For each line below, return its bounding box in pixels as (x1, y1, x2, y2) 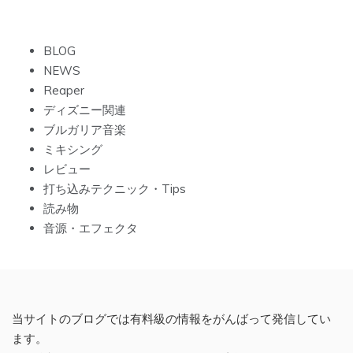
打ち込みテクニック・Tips (43, 181, 186, 197)
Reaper (43, 83, 84, 98)
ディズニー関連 (43, 102, 126, 118)
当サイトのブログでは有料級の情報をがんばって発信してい (12, 311, 331, 327)
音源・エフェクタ (43, 221, 138, 236)
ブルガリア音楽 (43, 122, 126, 138)
